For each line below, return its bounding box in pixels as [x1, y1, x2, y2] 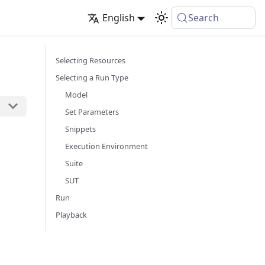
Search [188, 11, 219, 24]
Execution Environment [65, 141, 148, 151]
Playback [56, 209, 87, 220]
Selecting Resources [56, 55, 125, 66]
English [102, 11, 135, 24]
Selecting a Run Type [56, 72, 128, 83]
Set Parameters [65, 106, 119, 117]
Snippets [65, 124, 96, 134]
